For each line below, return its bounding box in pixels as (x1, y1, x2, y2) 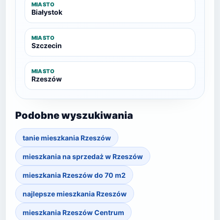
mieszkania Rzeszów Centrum (23, 208, 124, 217)
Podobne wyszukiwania (15, 110, 133, 121)
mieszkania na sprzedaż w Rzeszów (23, 152, 143, 161)
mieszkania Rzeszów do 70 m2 (23, 170, 126, 179)
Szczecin (31, 41, 62, 50)
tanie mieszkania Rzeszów (23, 133, 111, 142)
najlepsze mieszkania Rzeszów (23, 189, 127, 198)
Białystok (31, 8, 62, 16)
